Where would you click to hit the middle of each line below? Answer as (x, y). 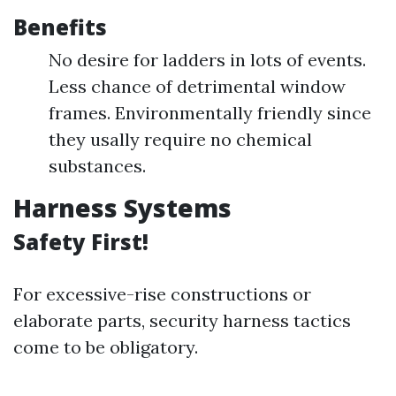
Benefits (60, 27)
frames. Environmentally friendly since (210, 113)
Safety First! (81, 242)
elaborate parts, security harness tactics (182, 320)
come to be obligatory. (106, 347)
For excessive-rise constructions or (162, 294)
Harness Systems (122, 208)
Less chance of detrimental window (197, 86)
